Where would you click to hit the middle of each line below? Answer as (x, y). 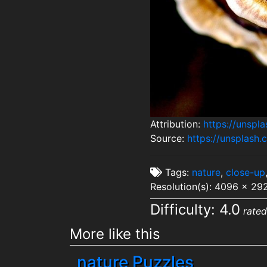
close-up (245, 172)
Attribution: (176, 124)
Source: (168, 138)
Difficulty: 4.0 (195, 209)
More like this (115, 234)
